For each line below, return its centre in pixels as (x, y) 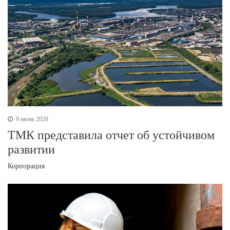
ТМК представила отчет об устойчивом (111, 135)
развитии (31, 150)
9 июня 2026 (31, 119)
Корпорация (26, 166)
